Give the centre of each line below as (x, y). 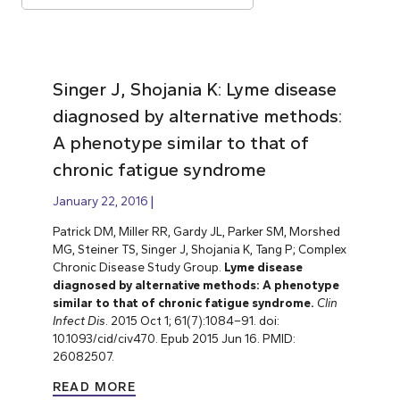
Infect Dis (79, 321)
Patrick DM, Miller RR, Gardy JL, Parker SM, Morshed (196, 231)
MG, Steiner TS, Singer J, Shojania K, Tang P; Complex (199, 249)
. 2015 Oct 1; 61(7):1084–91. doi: (192, 321)
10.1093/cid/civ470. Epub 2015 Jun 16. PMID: (174, 338)
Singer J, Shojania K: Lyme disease (194, 90)
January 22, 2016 (100, 201)
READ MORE (94, 387)
